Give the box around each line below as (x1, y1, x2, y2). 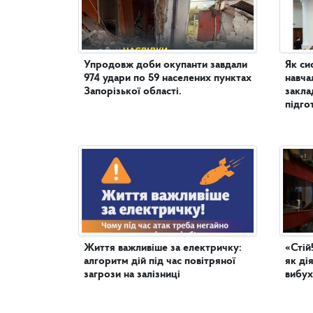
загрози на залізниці (84, 268, 180, 280)
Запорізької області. (84, 85, 182, 97)
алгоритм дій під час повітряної (84, 255, 235, 267)
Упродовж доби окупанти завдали (84, 59, 247, 71)
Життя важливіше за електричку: (84, 242, 242, 254)
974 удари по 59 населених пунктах (84, 72, 252, 84)
